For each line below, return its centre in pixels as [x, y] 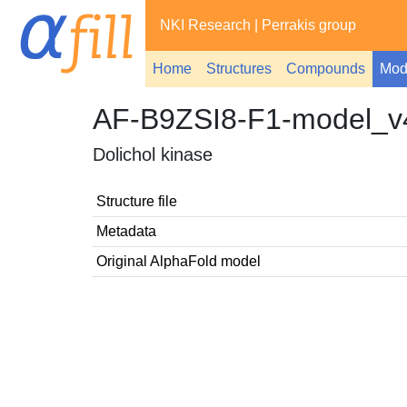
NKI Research [205, 25]
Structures [239, 69]
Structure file [137, 201]
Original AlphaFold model [179, 261]
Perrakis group [309, 25]
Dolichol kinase [153, 154]
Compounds [326, 69]
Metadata [126, 231]
